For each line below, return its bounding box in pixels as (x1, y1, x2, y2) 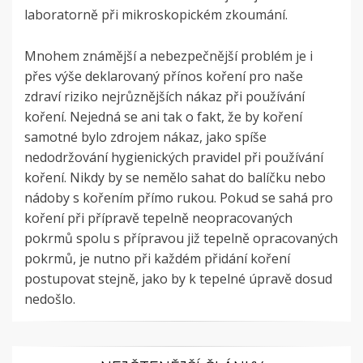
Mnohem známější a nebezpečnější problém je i (24, 47, 313, 66)
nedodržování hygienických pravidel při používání (24, 148, 323, 167)
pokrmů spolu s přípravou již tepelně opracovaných (24, 229, 338, 248)
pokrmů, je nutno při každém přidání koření (24, 250, 290, 268)
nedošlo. (24, 290, 75, 309)
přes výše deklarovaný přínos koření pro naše (24, 67, 303, 86)
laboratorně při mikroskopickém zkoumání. (24, 6, 288, 24)
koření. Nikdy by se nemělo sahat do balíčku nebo (24, 169, 326, 187)
